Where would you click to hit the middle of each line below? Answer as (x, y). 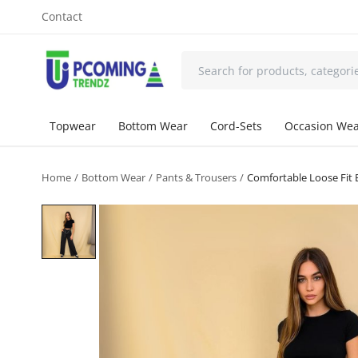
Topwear (73, 126)
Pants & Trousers (196, 177)
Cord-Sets (236, 126)
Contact (62, 16)
